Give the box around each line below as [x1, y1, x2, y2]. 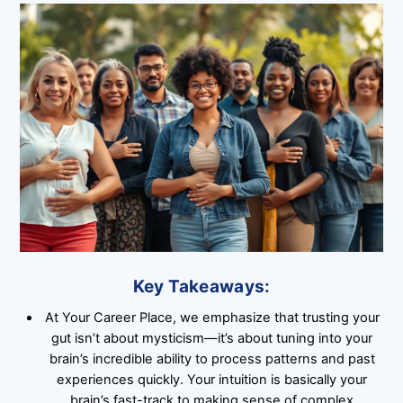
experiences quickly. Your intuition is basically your [57, 371, 368, 388]
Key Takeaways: [132, 276, 271, 298]
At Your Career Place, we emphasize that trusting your [44, 309, 380, 326]
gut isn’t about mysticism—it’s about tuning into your [51, 329, 373, 346]
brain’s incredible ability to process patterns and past [49, 350, 375, 367]
